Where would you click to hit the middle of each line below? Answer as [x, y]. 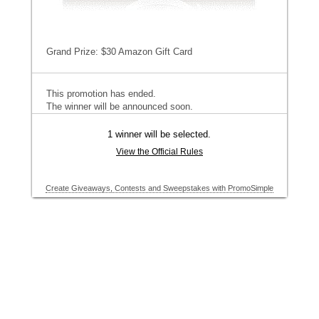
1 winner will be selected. [159, 134]
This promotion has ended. [101, 94]
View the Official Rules [159, 152]
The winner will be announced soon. [119, 106]
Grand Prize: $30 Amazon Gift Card [119, 52]
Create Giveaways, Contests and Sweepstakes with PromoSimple [159, 188]
